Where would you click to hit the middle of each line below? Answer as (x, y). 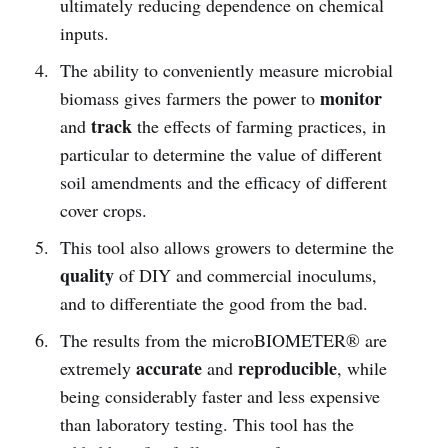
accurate (168, 367)
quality (86, 274)
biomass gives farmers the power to (189, 97)
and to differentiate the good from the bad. (213, 302)
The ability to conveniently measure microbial (226, 69)
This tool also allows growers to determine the (226, 246)
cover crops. (103, 209)
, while (361, 367)
